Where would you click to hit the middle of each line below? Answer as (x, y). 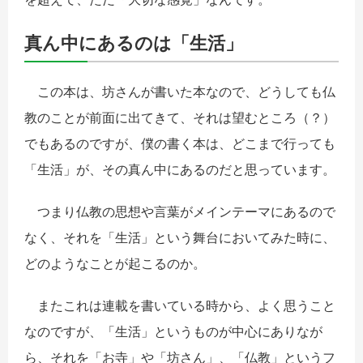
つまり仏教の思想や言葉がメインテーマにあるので (180, 211)
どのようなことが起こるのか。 (115, 263)
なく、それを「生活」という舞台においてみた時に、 (180, 237)
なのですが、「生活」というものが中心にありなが (173, 331)
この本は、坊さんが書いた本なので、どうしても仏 (180, 91)
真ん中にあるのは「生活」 (134, 43)
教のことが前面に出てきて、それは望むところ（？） (180, 117)
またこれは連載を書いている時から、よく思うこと (180, 305)
